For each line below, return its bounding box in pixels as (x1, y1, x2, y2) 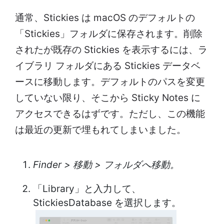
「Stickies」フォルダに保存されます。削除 (15, 28, 202, 40)
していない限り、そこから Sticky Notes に (15, 92, 200, 104)
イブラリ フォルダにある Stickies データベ (15, 60, 200, 72)
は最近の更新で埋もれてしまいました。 (15, 124, 186, 136)
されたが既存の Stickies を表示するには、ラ (15, 44, 207, 56)
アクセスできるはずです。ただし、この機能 (15, 108, 205, 120)
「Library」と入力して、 (33, 183, 141, 195)
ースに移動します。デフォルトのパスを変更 (15, 76, 205, 88)
